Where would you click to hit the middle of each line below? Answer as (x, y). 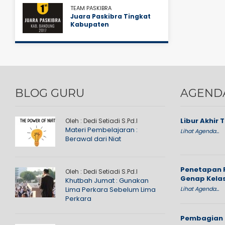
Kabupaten (90, 24)
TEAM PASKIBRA (91, 8)
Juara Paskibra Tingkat (110, 16)
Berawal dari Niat (93, 139)
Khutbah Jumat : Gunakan (107, 181)
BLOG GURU (50, 93)
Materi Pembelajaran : (101, 130)
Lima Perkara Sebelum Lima (110, 190)
